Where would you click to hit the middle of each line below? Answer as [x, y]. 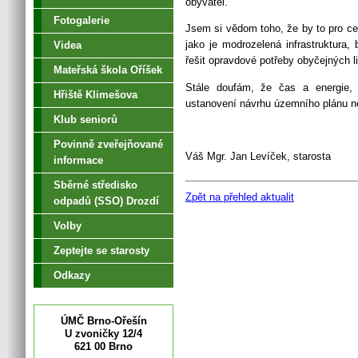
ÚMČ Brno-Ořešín [103, 321]
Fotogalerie [82, 20]
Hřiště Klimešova [95, 95]
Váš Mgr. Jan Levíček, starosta [258, 157]
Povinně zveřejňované [108, 144]
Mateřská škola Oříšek [108, 70]
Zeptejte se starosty [101, 251]
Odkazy [72, 275]
